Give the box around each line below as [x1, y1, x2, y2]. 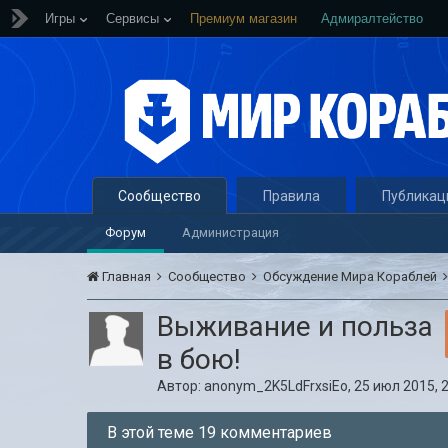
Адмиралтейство [321, 11, 423, 26]
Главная [99, 269, 155, 284]
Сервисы [106, 11, 159, 26]
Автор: [157, 378, 205, 394]
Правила [263, 188, 321, 204]
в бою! [157, 343, 242, 376]
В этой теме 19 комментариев [107, 423, 333, 442]
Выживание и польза [157, 310, 434, 343]
